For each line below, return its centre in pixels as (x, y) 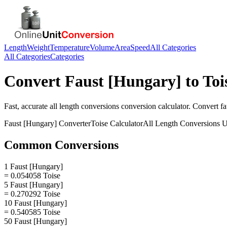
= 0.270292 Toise (32, 194)
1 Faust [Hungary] (33, 166)
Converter (74, 123)
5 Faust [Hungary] (33, 184)
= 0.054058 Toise (32, 175)
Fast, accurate (27, 106)
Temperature (70, 47)
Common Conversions (61, 145)
